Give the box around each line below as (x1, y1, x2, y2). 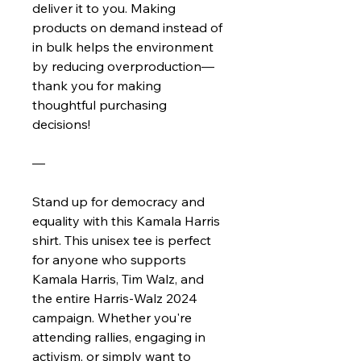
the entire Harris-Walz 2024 (32, 290, 197, 306)
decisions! (32, 116, 90, 132)
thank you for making (32, 77, 161, 93)
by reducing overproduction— (32, 58, 214, 74)
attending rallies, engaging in (32, 329, 205, 345)
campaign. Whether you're (32, 309, 192, 326)
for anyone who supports (32, 251, 186, 268)
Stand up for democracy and (32, 193, 205, 210)
